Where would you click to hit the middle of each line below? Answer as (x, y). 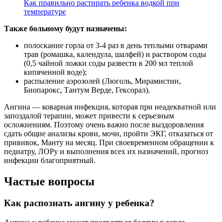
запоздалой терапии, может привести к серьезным (89, 115)
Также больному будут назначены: (65, 28)
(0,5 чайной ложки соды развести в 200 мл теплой (109, 63)
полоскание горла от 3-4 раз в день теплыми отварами (116, 45)
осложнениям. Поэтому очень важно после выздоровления (104, 124)
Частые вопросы (49, 181)
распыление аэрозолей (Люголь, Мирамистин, (102, 81)
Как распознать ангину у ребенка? (79, 203)
